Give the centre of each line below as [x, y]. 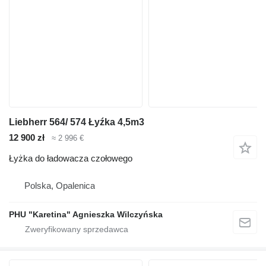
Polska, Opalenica [60, 185]
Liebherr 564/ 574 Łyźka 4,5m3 [77, 122]
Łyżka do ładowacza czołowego [71, 158]
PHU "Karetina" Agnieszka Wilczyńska [86, 214]
